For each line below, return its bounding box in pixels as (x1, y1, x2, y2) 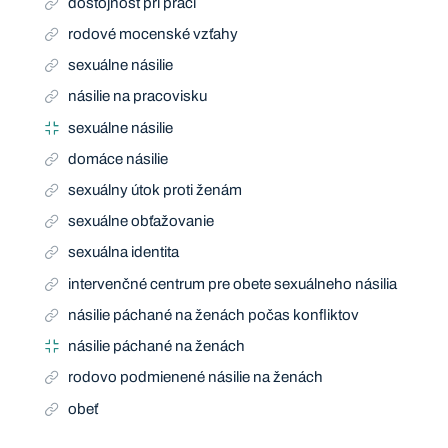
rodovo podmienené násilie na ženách (68, 369, 324, 386)
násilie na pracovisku (68, 88, 208, 105)
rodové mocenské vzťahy (68, 25, 239, 42)
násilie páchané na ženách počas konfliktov (68, 306, 360, 323)
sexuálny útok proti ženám (68, 182, 243, 199)
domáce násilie (68, 150, 169, 167)
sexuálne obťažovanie (68, 213, 215, 230)
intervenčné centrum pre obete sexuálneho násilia (68, 275, 398, 292)
